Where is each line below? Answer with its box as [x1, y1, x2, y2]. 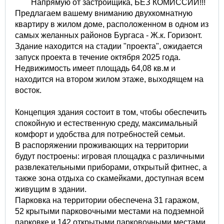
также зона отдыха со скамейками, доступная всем [15, 173, 204, 182]
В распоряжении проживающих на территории [15, 140, 188, 149]
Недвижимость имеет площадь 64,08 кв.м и [15, 63, 175, 72]
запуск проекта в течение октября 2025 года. [15, 52, 180, 61]
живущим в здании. [15, 184, 86, 193]
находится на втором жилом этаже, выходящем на [15, 74, 203, 83]
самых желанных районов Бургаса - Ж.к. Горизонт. [15, 30, 202, 39]
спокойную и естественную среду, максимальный [15, 118, 197, 127]
